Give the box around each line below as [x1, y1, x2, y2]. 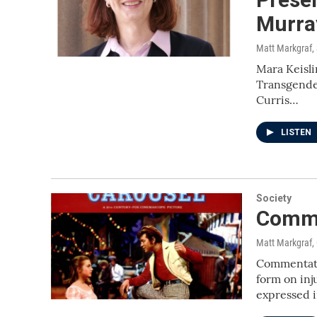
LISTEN [281, 127, 313, 137]
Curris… [256, 93, 299, 107]
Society [256, 192, 292, 204]
